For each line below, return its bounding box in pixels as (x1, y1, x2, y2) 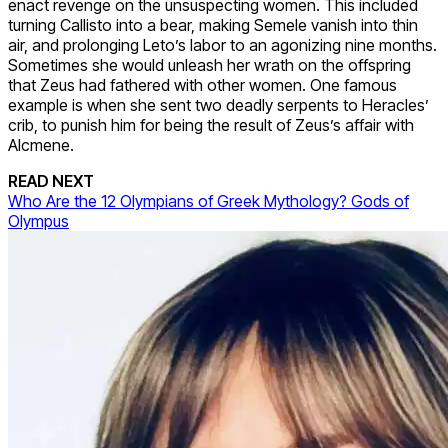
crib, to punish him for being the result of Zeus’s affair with (8, 115, 414, 136)
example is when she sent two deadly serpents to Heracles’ (8, 95, 429, 116)
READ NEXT (8, 171, 94, 192)
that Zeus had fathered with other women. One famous (8, 75, 397, 96)
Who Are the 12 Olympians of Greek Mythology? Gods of (8, 191, 409, 212)
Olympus (8, 211, 69, 232)
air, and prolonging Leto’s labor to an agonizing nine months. (8, 35, 437, 56)
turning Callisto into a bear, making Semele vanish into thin (8, 15, 418, 36)
